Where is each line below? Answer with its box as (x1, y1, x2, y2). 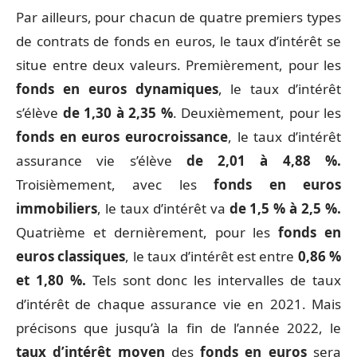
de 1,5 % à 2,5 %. (229, 199, 341, 218)
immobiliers (16, 199, 97, 218)
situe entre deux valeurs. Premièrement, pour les (16, 56, 341, 75)
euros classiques (16, 247, 126, 266)
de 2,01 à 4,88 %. (186, 151, 342, 171)
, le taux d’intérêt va (97, 199, 229, 218)
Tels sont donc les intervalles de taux (85, 271, 342, 290)
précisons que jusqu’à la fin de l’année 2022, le (16, 319, 341, 338)
